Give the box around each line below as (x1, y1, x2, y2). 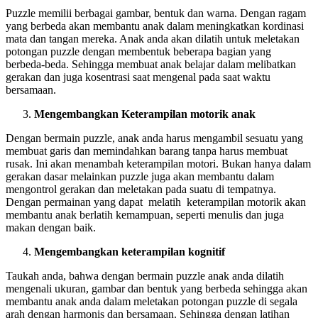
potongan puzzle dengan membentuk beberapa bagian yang (6, 45, 271, 57)
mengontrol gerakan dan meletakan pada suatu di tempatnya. (6, 182, 276, 195)
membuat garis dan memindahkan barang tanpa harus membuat (6, 144, 287, 157)
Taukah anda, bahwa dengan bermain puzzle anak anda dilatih (6, 269, 284, 282)
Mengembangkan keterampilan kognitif (34, 245, 225, 258)
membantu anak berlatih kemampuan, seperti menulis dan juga (6, 208, 287, 221)
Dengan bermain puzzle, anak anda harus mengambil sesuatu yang (6, 131, 303, 144)
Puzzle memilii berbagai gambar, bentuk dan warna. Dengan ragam (6, 6, 306, 19)
